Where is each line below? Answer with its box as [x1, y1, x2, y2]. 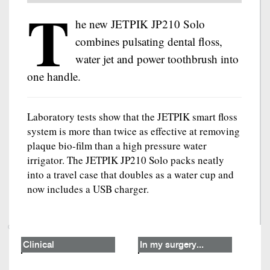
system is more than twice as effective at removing [27, 124, 240, 138]
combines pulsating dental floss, [75, 34, 222, 49]
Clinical [23, 240, 54, 250]
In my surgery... [140, 240, 204, 250]
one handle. [27, 69, 81, 84]
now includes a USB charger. [27, 182, 149, 196]
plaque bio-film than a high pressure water [27, 139, 207, 152]
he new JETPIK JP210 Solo [75, 16, 205, 31]
